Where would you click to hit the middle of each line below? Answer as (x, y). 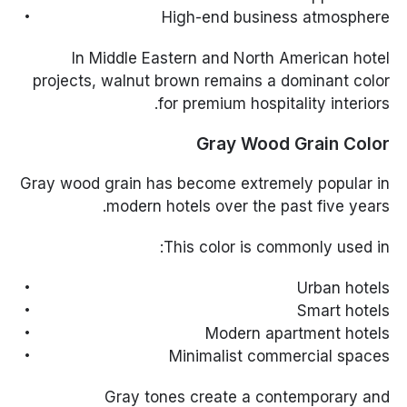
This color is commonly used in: (276, 248)
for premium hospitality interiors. (273, 104)
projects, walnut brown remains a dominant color (211, 81)
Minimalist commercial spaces (279, 357)
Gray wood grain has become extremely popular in (204, 184)
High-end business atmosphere (275, 18)
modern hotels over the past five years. (248, 207)
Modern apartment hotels (297, 334)
